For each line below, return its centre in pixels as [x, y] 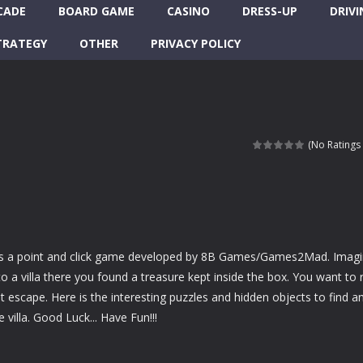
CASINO [188, 11]
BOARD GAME [96, 11]
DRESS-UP [270, 11]
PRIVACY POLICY [196, 43]
